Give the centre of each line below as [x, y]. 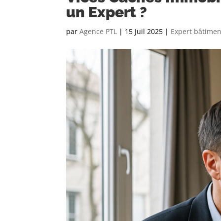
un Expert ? [107, 12]
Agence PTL [98, 31]
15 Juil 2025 [144, 31]
